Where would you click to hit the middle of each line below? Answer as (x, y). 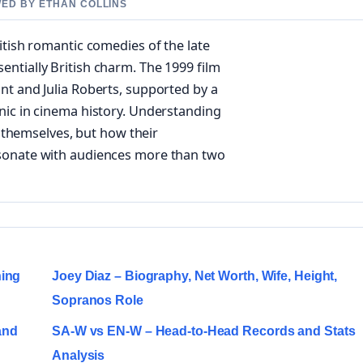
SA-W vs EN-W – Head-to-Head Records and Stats (204, 331)
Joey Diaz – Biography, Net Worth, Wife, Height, (195, 276)
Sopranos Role (98, 301)
